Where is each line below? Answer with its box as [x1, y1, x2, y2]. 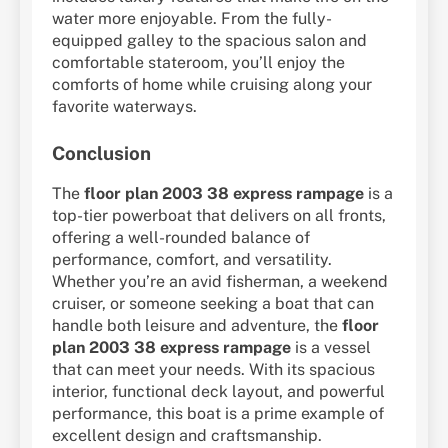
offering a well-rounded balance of [52, 227, 310, 247]
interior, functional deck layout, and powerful [52, 381, 385, 401]
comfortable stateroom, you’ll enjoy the [52, 53, 345, 73]
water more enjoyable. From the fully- [52, 9, 332, 29]
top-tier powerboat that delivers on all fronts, [52, 205, 386, 225]
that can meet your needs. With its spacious [52, 359, 375, 379]
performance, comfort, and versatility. [52, 249, 332, 269]
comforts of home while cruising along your [52, 75, 372, 95]
